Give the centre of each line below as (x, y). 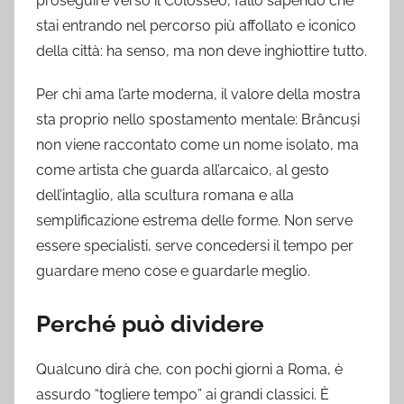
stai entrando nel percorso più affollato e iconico (196, 25)
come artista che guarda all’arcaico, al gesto (183, 170)
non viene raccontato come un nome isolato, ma (197, 144)
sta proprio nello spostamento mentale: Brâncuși (198, 119)
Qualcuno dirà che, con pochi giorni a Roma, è (189, 370)
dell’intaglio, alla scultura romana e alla (165, 195)
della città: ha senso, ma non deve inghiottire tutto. (202, 50)
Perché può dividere (150, 323)
